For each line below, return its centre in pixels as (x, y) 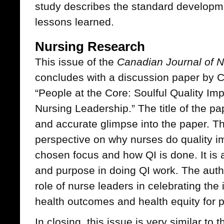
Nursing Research (90, 46)
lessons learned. (74, 22)
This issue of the (76, 62)
